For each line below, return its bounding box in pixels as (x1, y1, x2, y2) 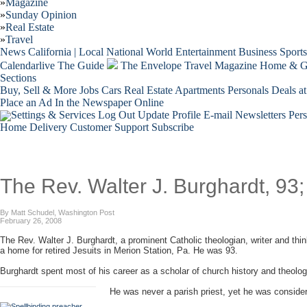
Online (134, 97, 164, 108)
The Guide (58, 60, 107, 71)
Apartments (175, 84, 225, 96)
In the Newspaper (55, 97, 132, 108)
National (106, 46, 143, 58)
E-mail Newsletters (204, 109, 286, 121)
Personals (228, 84, 269, 96)
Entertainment (175, 46, 236, 58)
